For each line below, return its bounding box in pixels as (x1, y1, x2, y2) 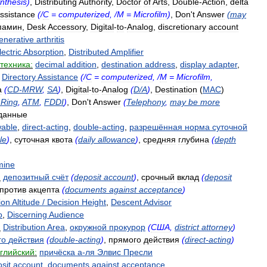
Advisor (144, 197, 172, 207)
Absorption (23, 47, 64, 57)
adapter (209, 60, 237, 69)
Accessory (48, 22, 86, 32)
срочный (141, 172, 175, 182)
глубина (178, 135, 209, 144)
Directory (2, 72, 36, 82)
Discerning (7, 210, 47, 219)
